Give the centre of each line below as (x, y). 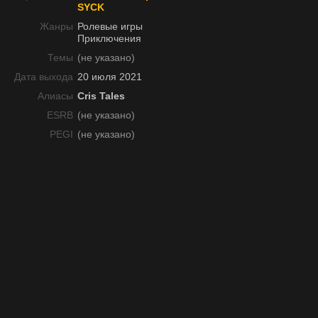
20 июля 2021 (110, 77)
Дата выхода (44, 77)
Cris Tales (101, 96)
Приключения (109, 38)
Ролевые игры (110, 26)
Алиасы (55, 96)
